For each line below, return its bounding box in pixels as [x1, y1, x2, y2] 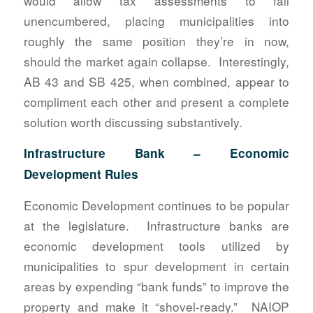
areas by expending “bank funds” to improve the [23, 277, 290, 295]
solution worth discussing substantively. [23, 113, 242, 131]
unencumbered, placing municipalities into [23, 12, 290, 30]
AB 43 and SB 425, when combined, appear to [23, 73, 290, 91]
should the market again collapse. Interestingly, [23, 52, 290, 71]
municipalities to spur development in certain [23, 256, 290, 275]
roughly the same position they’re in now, [23, 32, 290, 50]
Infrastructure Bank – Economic [23, 144, 290, 161]
